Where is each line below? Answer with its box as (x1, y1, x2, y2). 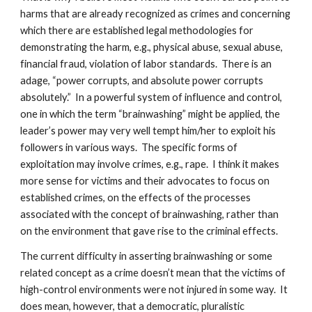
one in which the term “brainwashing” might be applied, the (20, 108, 281, 120)
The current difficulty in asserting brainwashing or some (20, 250, 273, 262)
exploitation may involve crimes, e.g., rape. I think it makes (20, 158, 280, 170)
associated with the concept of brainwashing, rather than (20, 208, 279, 220)
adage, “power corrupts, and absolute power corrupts (20, 75, 264, 86)
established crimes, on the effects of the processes (20, 192, 251, 203)
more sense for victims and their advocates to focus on (20, 175, 270, 187)
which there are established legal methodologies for (20, 24, 254, 36)
